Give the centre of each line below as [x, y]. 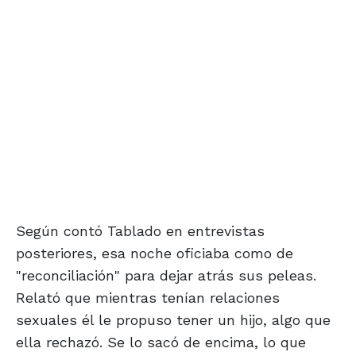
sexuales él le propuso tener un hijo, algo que [173, 320]
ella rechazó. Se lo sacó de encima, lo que [161, 342]
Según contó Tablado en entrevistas [140, 231]
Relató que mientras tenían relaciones [148, 298]
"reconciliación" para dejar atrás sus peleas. [166, 276]
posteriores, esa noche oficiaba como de [155, 253]
